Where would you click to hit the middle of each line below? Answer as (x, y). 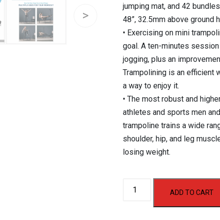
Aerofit (134, 185)
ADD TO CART (192, 193)
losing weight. (146, 152)
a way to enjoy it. (151, 86)
